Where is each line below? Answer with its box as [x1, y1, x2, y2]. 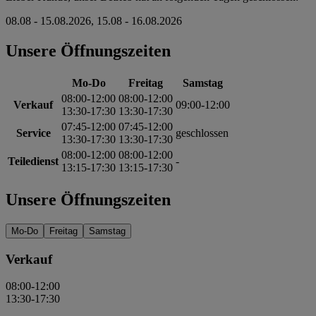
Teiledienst [8, 155, 59, 168]
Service [16, 127, 51, 140]
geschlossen [176, 127, 229, 140]
